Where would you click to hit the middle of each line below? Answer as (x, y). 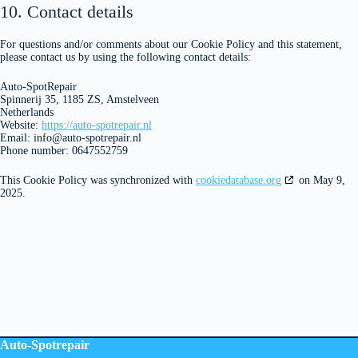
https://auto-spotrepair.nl (97, 125)
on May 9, (320, 180)
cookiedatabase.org (239, 180)
